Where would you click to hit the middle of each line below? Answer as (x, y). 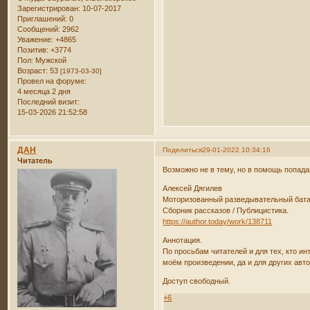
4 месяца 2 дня (44, 92)
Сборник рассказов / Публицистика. (226, 211)
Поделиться (183, 149)
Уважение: (36, 40)
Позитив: (33, 50)
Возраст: (33, 71)
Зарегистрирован (48, 9)
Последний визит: (49, 102)
